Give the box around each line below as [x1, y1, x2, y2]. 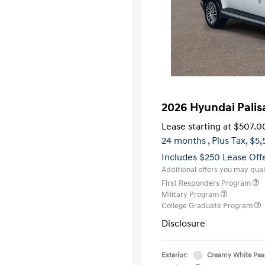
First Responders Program [161, 178, 253, 188]
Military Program [161, 189, 221, 199]
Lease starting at [161, 120, 231, 132]
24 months [161, 134, 206, 147]
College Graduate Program [161, 201, 254, 211]
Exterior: [161, 250, 188, 260]
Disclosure [161, 217, 205, 230]
